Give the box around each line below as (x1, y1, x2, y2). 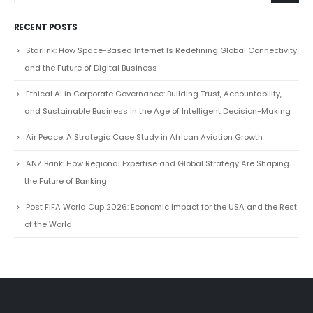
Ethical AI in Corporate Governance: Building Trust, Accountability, (26, 45, 282, 57)
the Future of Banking (24, 133, 107, 145)
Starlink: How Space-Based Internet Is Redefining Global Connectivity (26, 2, 297, 14)
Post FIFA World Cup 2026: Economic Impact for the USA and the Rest (26, 159, 297, 170)
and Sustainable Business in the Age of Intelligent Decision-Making (24, 63, 291, 75)
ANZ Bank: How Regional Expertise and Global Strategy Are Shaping (26, 115, 289, 127)
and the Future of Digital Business (24, 20, 157, 31)
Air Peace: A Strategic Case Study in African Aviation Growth (26, 89, 263, 101)
